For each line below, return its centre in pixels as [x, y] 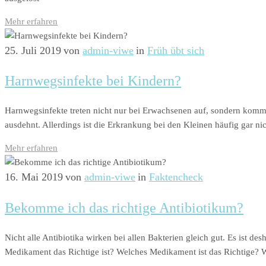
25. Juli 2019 [33, 50]
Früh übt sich [176, 50]
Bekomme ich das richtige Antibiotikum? [124, 208]
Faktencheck [176, 177]
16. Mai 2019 [34, 177]
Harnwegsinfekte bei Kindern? [93, 81]
